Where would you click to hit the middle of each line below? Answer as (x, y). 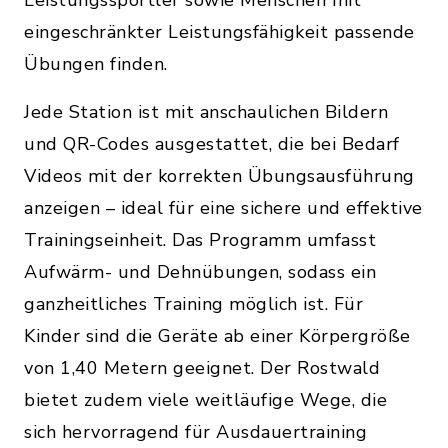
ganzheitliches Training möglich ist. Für (193, 304)
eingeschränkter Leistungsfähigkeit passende (219, 32)
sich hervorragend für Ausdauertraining (195, 432)
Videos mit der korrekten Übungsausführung (219, 176)
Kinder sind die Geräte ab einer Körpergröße (217, 336)
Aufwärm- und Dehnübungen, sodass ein (200, 272)
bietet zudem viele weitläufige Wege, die (205, 400)
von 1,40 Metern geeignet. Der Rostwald (202, 368)
